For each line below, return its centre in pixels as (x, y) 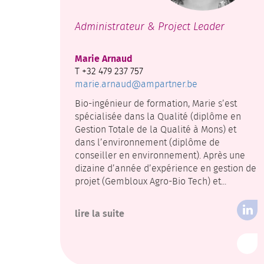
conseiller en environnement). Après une (160, 155)
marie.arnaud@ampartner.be (136, 84)
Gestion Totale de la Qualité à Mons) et (156, 129)
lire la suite (100, 213)
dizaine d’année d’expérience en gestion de (166, 168)
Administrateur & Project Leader (150, 26)
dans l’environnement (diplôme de (147, 142)
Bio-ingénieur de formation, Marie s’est (156, 103)
